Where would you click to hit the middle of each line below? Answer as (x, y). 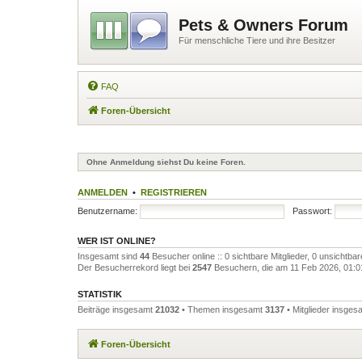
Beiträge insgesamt (116, 309)
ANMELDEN (103, 192)
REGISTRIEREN (174, 192)
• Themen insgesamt (222, 309)
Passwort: (312, 210)
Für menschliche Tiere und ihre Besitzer (257, 40)
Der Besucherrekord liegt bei (135, 267)
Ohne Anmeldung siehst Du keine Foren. (166, 162)
